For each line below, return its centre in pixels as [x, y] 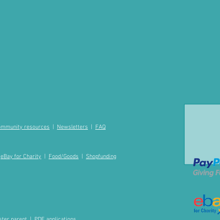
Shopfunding [101, 157]
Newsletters [72, 127]
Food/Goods [64, 157]
